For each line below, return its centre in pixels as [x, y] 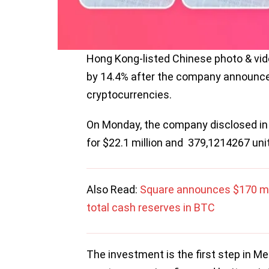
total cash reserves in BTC [151, 208]
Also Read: [113, 190]
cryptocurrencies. [130, 95]
